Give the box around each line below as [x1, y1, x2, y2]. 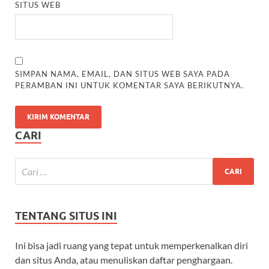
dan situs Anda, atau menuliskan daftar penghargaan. [15, 254, 232, 266]
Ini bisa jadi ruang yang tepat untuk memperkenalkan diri [15, 240, 248, 252]
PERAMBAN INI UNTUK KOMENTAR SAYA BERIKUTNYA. [15, 80, 244, 91]
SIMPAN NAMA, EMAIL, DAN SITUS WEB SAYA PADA [15, 69, 231, 79]
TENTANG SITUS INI [15, 210, 117, 223]
